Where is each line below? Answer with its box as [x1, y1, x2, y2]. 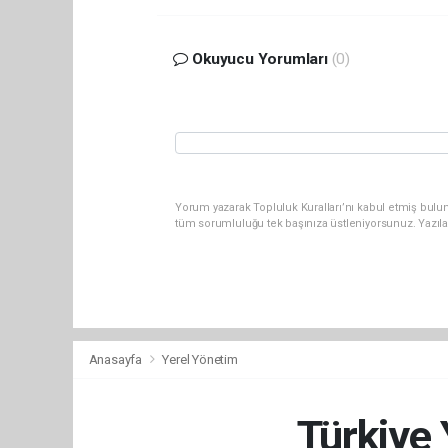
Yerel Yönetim [162, 352, 238, 368]
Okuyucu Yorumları [188, 50, 332, 69]
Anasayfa [88, 352, 145, 368]
